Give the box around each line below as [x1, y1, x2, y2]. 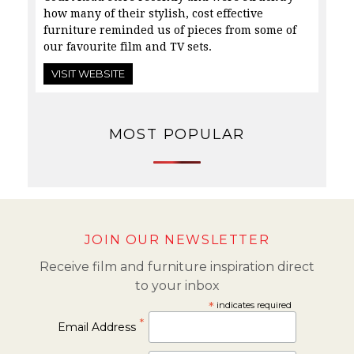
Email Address [58, 320, 140, 335]
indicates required [213, 299, 292, 311]
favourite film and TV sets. [66, 40, 212, 54]
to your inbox [134, 278, 220, 294]
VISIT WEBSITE [51, 67, 125, 81]
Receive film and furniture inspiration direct [40, 259, 314, 275]
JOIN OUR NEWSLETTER [84, 232, 270, 248]
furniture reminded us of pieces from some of [43, 24, 296, 37]
